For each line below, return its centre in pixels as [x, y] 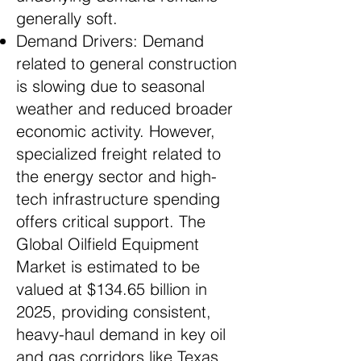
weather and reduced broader [124, 108]
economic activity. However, [116, 131]
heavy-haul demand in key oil [121, 334]
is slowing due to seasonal [110, 86]
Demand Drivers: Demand [110, 41]
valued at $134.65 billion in [112, 289]
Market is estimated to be [108, 266]
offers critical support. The [111, 221]
